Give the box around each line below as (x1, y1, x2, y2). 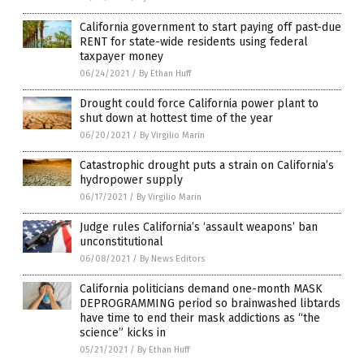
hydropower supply (80, 173, 183, 188)
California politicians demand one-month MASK (80, 282, 323, 297)
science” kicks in (80, 326, 166, 340)
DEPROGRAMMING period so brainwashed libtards (80, 297, 340, 311)
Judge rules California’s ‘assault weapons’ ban (80, 220, 318, 235)
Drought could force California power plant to (80, 97, 318, 111)
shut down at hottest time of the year (80, 111, 273, 126)
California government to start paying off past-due (80, 20, 341, 35)
